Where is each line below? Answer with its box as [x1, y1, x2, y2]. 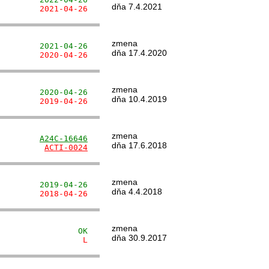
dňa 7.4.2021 [112, 2, 162, 11]
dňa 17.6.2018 [112, 141, 167, 150]
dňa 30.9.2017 [112, 233, 167, 243]
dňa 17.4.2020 [112, 48, 167, 58]
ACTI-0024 [44, 143, 88, 152]
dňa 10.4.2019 [112, 94, 167, 104]
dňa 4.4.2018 [112, 187, 162, 196]
